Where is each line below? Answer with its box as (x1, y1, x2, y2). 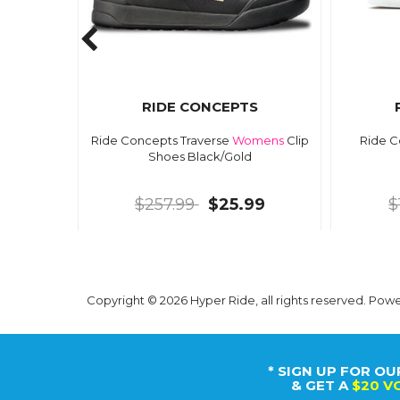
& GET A (290, 377, 352, 395)
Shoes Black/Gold (147, 148, 252, 163)
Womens (231, 132, 284, 147)
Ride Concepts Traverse (90, 132, 232, 147)
